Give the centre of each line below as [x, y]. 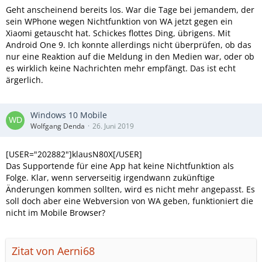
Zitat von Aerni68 [53, 251]
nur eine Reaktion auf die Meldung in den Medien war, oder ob [130, 56]
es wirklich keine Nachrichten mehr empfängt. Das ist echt [121, 68]
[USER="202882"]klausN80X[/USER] [74, 154]
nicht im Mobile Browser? [56, 213]
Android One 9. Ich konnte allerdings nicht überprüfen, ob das [129, 45]
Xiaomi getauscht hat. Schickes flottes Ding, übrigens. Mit [118, 33]
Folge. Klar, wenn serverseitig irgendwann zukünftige [110, 177]
